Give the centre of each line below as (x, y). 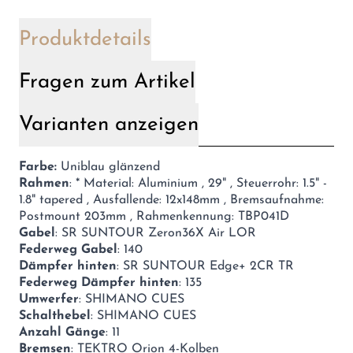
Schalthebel (55, 316)
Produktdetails (85, 39)
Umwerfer (49, 299)
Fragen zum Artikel (107, 82)
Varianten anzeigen (109, 124)
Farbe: (38, 167)
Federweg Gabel (68, 249)
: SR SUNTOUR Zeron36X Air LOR (156, 233)
